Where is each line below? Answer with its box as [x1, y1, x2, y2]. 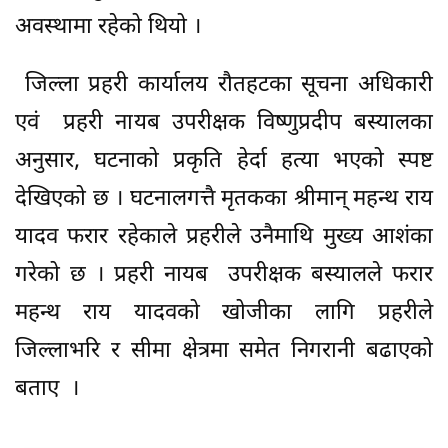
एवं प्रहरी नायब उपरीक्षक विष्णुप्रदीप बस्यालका [15, 109, 433, 139]
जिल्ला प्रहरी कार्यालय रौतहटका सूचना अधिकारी [15, 71, 433, 101]
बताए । [15, 375, 79, 405]
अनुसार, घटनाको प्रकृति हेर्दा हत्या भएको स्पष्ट [15, 147, 433, 177]
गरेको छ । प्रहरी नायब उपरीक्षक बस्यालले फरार [15, 261, 433, 291]
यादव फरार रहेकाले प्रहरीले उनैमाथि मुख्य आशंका [15, 223, 433, 253]
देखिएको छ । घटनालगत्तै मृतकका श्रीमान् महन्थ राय [15, 185, 433, 215]
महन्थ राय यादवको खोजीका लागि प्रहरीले [15, 299, 433, 329]
